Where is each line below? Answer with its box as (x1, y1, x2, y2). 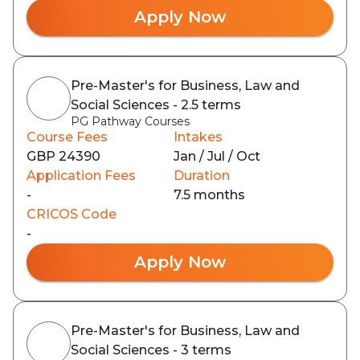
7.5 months (174, 187, 245, 202)
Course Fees (27, 129, 108, 145)
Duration (174, 168, 230, 183)
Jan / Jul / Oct (174, 149, 260, 164)
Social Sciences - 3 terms (71, 342, 231, 358)
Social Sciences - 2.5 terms (71, 97, 241, 112)
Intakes (174, 129, 223, 145)
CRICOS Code (27, 207, 117, 222)
